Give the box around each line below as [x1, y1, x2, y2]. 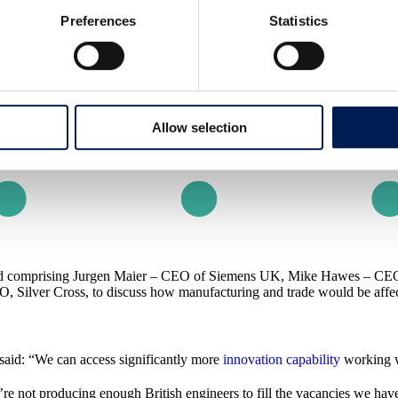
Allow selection [151, 119, 247, 135]
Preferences [60, 12, 137, 28]
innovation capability [219, 351, 340, 367]
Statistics [269, 12, 328, 28]
